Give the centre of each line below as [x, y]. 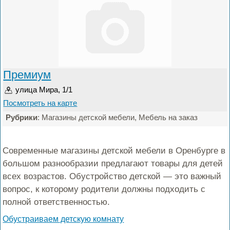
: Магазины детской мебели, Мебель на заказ [118, 117]
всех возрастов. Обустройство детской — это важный [112, 176]
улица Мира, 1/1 [44, 90]
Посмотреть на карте [40, 103]
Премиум [27, 75]
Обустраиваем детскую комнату [63, 219]
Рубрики [22, 117]
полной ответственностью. [56, 202]
